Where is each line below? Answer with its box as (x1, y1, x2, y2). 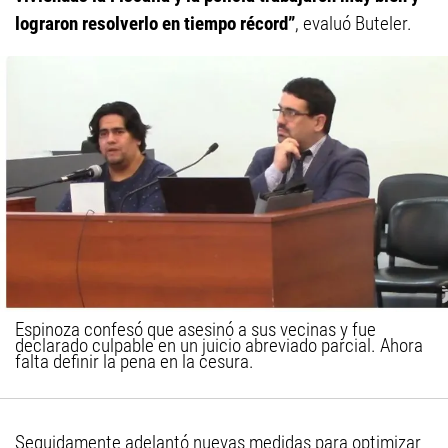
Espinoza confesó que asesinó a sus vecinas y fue (15, 318, 376, 342)
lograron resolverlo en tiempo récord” (15, 12, 295, 36)
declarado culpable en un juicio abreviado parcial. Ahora (15, 334, 423, 358)
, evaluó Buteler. (295, 12, 412, 36)
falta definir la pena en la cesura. (15, 350, 254, 374)
